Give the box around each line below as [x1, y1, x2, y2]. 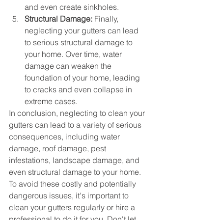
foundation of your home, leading [25, 73, 142, 83]
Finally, [92, 14, 120, 24]
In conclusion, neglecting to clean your [9, 108, 147, 118]
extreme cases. [25, 96, 78, 107]
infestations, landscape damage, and [9, 155, 141, 165]
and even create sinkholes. [25, 2, 119, 12]
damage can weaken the [25, 61, 113, 71]
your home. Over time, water [25, 49, 124, 59]
